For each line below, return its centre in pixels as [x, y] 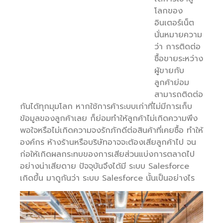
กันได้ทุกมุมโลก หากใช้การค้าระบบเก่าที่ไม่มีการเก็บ [106, 106]
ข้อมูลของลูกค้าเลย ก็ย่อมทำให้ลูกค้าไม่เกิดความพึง [109, 118]
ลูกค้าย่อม [172, 82]
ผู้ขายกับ [169, 70]
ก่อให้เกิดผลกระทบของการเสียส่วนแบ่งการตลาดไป [107, 154]
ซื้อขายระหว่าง [179, 58]
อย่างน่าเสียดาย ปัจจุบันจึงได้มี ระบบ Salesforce [105, 166]
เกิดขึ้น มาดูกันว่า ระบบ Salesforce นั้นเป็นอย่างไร [107, 178]
